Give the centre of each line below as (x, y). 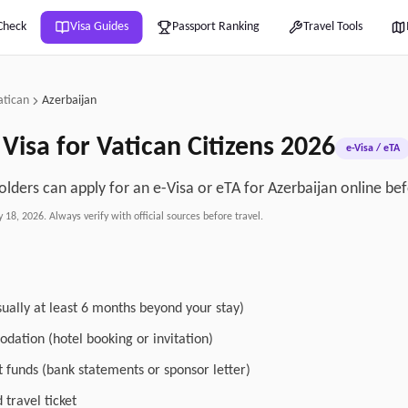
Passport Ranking (215, 27)
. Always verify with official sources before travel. (153, 217)
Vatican (139, 148)
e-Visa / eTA (373, 148)
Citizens (231, 148)
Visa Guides (99, 27)
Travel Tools (332, 27)
